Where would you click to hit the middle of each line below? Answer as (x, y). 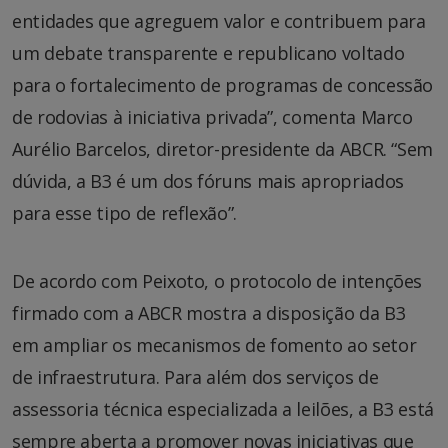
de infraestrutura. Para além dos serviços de (195, 376)
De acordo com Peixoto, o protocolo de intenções (217, 280)
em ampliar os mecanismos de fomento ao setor (214, 344)
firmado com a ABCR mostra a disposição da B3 (209, 312)
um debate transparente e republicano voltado (208, 52)
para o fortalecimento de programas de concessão (223, 84)
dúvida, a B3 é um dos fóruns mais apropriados (208, 180)
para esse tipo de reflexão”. (124, 212)
